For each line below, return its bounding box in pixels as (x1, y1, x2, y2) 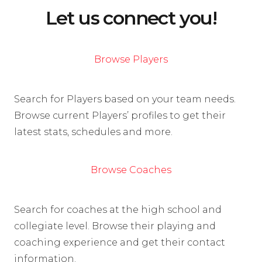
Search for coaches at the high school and (14, 204, 222, 216)
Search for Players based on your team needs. (14, 93, 236, 105)
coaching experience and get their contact (14, 237, 225, 249)
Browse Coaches (91, 164, 171, 176)
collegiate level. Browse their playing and (14, 220, 216, 232)
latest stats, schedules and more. (14, 126, 173, 137)
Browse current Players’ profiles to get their (14, 109, 226, 121)
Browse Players (94, 54, 168, 65)
